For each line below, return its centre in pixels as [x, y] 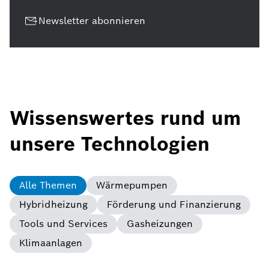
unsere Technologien [110, 144]
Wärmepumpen [132, 186]
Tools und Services [63, 224]
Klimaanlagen [51, 243]
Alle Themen [48, 186]
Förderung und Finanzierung [174, 205]
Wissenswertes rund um [125, 118]
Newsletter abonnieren [92, 21]
